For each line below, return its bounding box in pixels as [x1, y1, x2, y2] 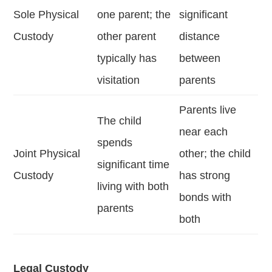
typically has [97, 52, 157, 64]
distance [179, 30, 220, 42]
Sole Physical [13, 8, 80, 21]
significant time [97, 158, 170, 171]
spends [97, 136, 133, 149]
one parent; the [97, 8, 171, 21]
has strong [179, 169, 231, 182]
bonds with [179, 191, 232, 203]
